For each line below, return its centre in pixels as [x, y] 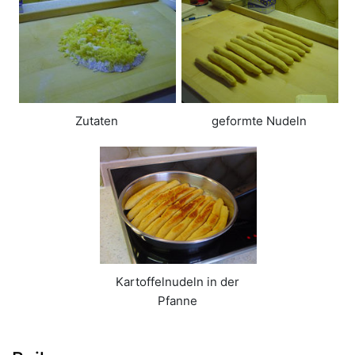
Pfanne [177, 301]
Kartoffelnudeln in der [177, 282]
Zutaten [96, 120]
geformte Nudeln [259, 120]
